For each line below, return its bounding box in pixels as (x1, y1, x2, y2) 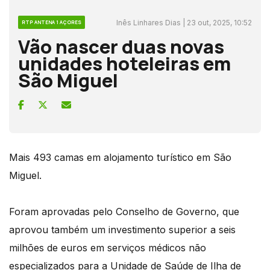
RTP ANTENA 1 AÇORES (22, 18, 81, 25)
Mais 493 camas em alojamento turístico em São (9, 151, 231, 163)
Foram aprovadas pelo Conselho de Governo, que (9, 205, 239, 218)
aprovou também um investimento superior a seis (9, 223, 236, 236)
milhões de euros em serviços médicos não (9, 241, 206, 254)
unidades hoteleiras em (18, 50, 231, 76)
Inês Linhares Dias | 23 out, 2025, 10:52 (116, 17, 252, 27)
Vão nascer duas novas (18, 33, 224, 59)
